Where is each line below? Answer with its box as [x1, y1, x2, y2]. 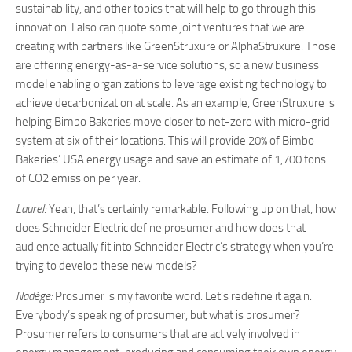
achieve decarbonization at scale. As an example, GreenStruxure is [16, 96, 335, 110]
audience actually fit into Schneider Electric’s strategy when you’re [16, 240, 334, 254]
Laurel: [16, 202, 49, 216]
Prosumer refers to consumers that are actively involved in [16, 327, 300, 341]
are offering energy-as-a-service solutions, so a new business [16, 58, 319, 72]
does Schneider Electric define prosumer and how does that [16, 221, 306, 235]
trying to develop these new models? [16, 258, 200, 273]
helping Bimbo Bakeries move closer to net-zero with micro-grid [16, 115, 330, 129]
